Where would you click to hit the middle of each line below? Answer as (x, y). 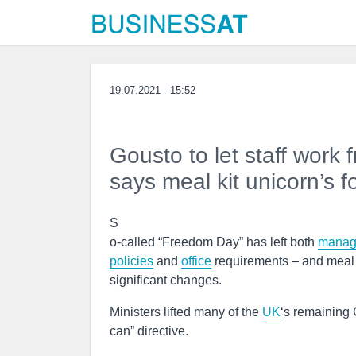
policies (132, 261)
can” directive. (149, 331)
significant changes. (166, 280)
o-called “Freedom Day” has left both (214, 242)
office (196, 261)
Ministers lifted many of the (186, 312)
